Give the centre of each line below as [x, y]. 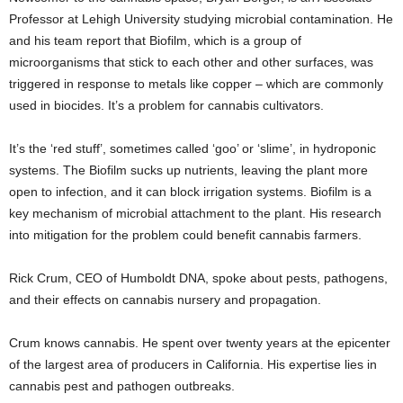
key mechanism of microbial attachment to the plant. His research [195, 214]
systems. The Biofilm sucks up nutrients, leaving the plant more [188, 170]
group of [278, 41]
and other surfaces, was [303, 63]
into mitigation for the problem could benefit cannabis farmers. [185, 235]
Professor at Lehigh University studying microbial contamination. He [201, 19]
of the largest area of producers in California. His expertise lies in [193, 365]
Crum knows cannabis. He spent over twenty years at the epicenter [200, 343]
